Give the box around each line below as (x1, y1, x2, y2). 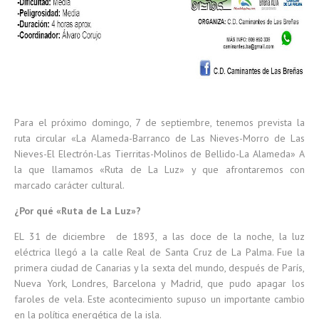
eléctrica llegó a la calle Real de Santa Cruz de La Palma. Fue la (14, 246, 305, 258)
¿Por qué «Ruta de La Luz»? (14, 204, 141, 217)
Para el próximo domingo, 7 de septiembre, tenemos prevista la (14, 116, 305, 129)
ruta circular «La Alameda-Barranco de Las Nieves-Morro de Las (14, 132, 305, 145)
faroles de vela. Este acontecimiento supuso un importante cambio (14, 293, 305, 305)
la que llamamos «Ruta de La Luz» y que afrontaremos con (14, 163, 305, 176)
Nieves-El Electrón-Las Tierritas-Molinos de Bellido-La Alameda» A (14, 147, 305, 160)
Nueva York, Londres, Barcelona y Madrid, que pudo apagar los (14, 277, 305, 290)
